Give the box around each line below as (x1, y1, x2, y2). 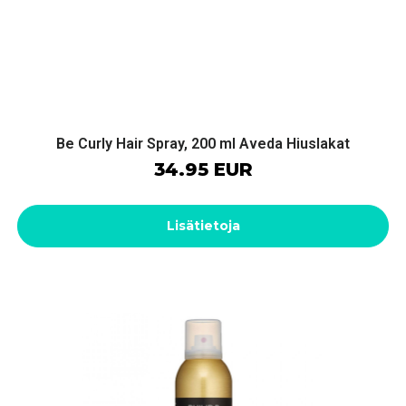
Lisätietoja (166, 217, 240, 235)
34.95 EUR (153, 159, 253, 181)
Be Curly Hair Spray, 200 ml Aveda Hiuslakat (56, 135, 350, 153)
